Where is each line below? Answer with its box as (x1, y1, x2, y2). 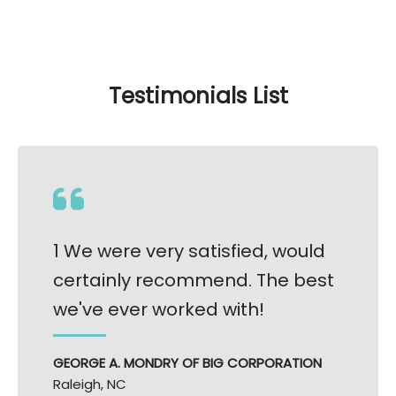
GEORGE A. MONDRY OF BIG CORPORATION (53, 353, 322, 372)
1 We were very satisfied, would (53, 239, 325, 264)
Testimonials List (108, 80, 288, 112)
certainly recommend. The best (53, 268, 334, 293)
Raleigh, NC (53, 374, 126, 393)
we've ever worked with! (53, 297, 264, 323)
